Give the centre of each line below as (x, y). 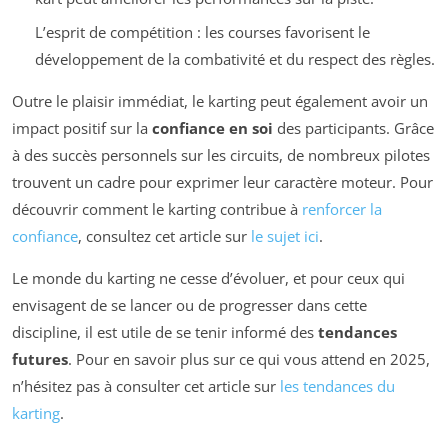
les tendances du (337, 386)
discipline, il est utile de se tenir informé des (165, 332)
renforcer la (342, 209)
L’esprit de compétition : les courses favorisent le (202, 32)
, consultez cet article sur (164, 236)
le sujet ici (285, 236)
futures (40, 359)
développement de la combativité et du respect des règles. (234, 59)
